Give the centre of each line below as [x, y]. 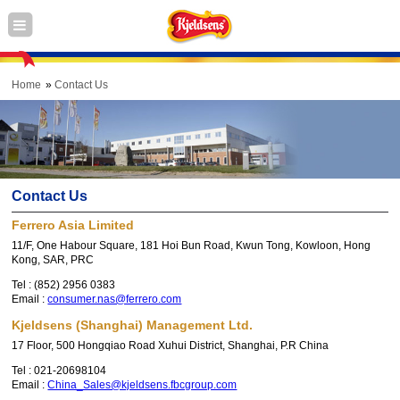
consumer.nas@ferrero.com [115, 300]
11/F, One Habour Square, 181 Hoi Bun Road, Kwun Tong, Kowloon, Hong [192, 246]
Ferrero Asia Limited [73, 225]
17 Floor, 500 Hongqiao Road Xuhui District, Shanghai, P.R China [171, 346]
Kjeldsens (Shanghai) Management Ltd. [133, 325]
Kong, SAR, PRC [53, 260]
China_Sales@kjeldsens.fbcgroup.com [142, 385]
